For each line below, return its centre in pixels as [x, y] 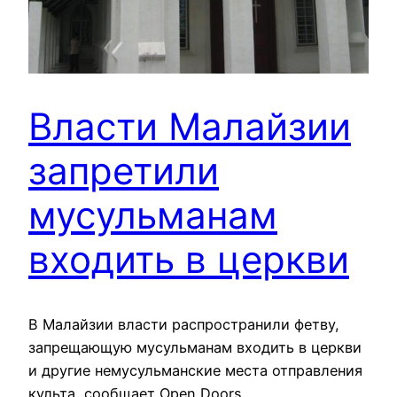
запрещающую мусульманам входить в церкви [195, 348]
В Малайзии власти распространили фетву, [184, 325]
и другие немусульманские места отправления [195, 371]
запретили [124, 171]
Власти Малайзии [190, 127]
